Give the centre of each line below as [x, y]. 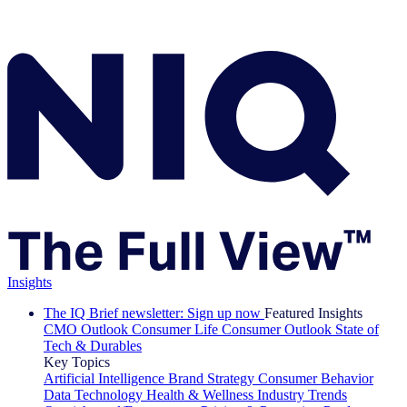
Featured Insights [313, 313]
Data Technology [93, 394]
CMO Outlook [86, 329]
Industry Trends [302, 394]
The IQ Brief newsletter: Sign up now [152, 313]
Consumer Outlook [277, 329]
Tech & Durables [93, 345]
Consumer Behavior [316, 378]
